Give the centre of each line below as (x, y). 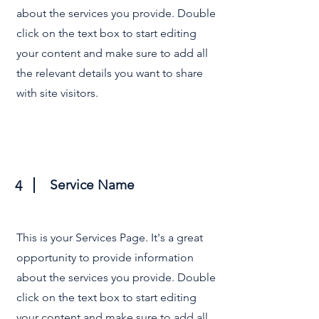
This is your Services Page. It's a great (110, 237)
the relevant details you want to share (110, 73)
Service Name (92, 185)
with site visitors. (57, 93)
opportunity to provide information (105, 257)
